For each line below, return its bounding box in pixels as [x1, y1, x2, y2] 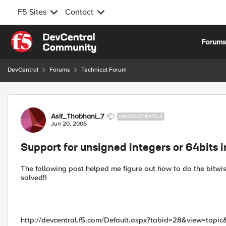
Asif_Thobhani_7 [51, 112, 104, 121]
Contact [65, 7, 93, 17]
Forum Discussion [7, 94, 116, 106]
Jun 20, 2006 [51, 120, 87, 128]
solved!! [21, 173, 47, 182]
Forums [49, 66, 70, 74]
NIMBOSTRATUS [119, 113, 162, 120]
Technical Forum [81, 66, 127, 74]
